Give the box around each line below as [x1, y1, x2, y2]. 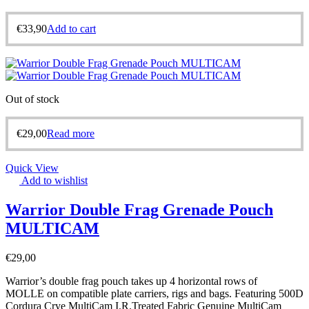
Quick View [6, 162, 59, 175]
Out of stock [6, 93, 59, 106]
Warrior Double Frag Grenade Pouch [6, 201, 273, 219]
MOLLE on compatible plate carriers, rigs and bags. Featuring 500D [6, 288, 303, 299]
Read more [47, 128, 94, 140]
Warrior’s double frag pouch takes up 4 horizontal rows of [6, 275, 257, 287]
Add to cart [47, 23, 96, 35]
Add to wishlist [21, 175, 88, 187]
